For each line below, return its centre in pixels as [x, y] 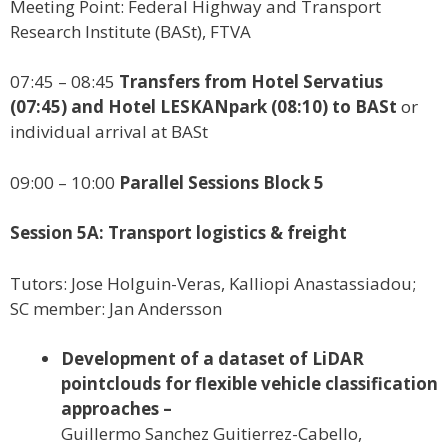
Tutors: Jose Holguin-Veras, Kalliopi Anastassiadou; [213, 283]
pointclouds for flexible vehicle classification [249, 384]
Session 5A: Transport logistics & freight [178, 233]
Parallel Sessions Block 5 [221, 182]
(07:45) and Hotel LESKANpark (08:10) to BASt [205, 107]
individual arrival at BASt [109, 132]
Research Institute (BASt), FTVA [130, 31]
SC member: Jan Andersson [116, 308]
